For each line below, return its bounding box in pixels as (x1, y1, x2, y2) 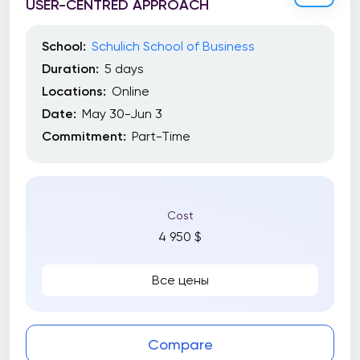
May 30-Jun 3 (82, 106, 162, 121)
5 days (104, 61, 144, 76)
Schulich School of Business (92, 39, 255, 54)
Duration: (42, 61, 99, 76)
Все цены (151, 272, 209, 288)
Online (112, 84, 149, 99)
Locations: (42, 84, 106, 99)
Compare (147, 335, 213, 353)
